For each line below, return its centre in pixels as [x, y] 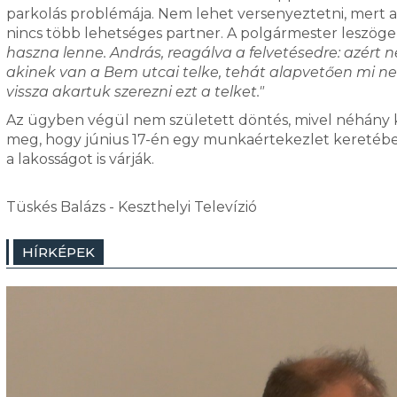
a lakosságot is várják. [80, 159]
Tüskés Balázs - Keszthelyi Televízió [131, 207]
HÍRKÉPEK [58, 252]
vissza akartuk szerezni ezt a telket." [135, 92]
